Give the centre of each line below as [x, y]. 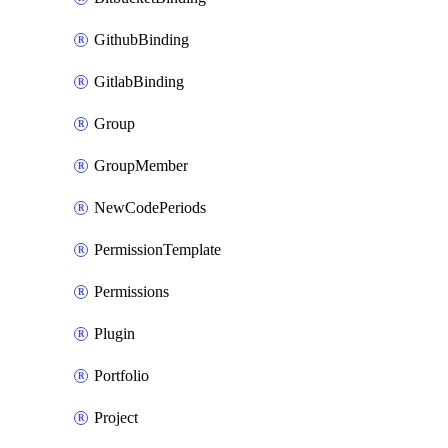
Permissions [131, 291]
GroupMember [141, 165]
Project [116, 417]
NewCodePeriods [150, 207]
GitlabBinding [139, 81]
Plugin [114, 333]
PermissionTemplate [157, 249]
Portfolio [121, 375]
